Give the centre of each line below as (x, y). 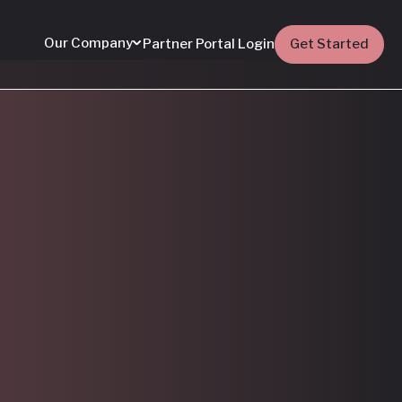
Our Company (88, 43)
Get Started (329, 44)
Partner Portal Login (209, 44)
